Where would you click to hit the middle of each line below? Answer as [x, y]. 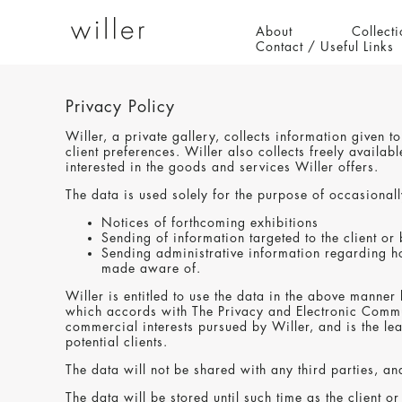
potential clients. [117, 342]
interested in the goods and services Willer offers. [222, 167]
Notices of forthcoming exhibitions [210, 223]
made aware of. [151, 268]
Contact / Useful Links [325, 47]
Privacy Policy [120, 107]
